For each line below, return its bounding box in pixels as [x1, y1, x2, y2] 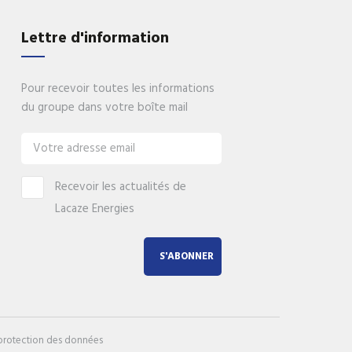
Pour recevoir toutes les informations [20, 79, 214, 98]
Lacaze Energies [54, 199, 134, 218]
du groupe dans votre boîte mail [20, 97, 188, 117]
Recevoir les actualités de [54, 177, 186, 196]
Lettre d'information [20, 25, 169, 51]
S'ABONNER [159, 248, 214, 266]
